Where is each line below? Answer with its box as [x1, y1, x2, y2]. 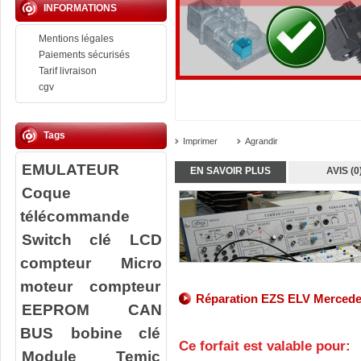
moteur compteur [20, 277, 161, 295]
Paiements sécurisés [39, 49, 130, 60]
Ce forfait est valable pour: [179, 338, 351, 354]
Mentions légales [39, 33, 114, 44]
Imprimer [183, 136, 218, 146]
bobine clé [70, 324, 161, 342]
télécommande [20, 207, 130, 225]
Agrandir [245, 136, 278, 146]
